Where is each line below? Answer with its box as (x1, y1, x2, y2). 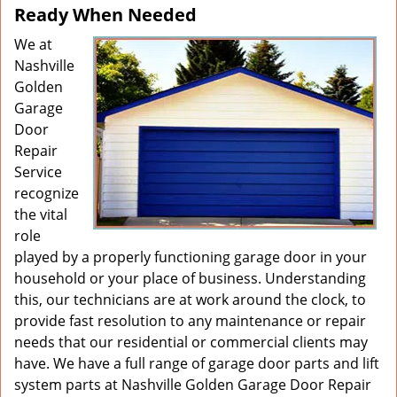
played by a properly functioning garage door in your (14, 247, 367, 267)
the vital (14, 205, 67, 224)
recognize (14, 183, 79, 203)
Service (14, 162, 62, 182)
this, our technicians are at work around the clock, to (14, 290, 366, 309)
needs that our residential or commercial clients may (14, 332, 368, 352)
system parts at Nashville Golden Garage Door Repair (14, 375, 371, 394)
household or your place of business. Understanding (14, 269, 366, 288)
